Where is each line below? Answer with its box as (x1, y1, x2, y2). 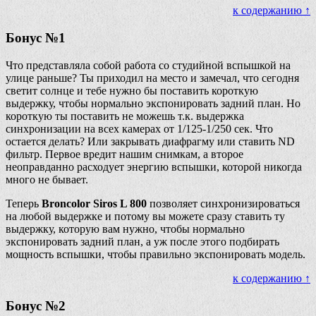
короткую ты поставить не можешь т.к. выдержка (6, 109, 244, 122)
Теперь (6, 197, 42, 209)
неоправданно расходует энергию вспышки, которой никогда (6, 160, 302, 173)
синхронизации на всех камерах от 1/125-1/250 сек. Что (6, 122, 273, 135)
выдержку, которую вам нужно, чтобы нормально (6, 222, 245, 235)
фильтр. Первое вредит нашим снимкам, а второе (6, 147, 243, 160)
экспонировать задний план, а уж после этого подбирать (6, 235, 279, 248)
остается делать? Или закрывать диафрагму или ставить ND (6, 135, 295, 147)
